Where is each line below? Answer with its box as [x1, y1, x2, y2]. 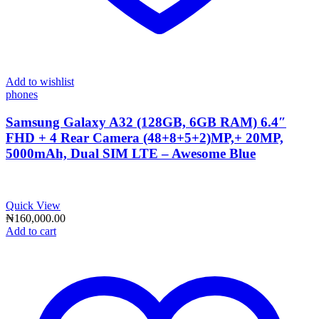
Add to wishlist [6, 75, 74, 88]
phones [6, 88, 38, 101]
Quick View [6, 199, 61, 211]
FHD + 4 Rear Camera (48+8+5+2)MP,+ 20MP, [6, 130, 283, 145]
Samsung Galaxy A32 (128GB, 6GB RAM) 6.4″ [6, 114, 286, 130]
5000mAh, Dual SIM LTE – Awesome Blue [6, 145, 256, 161]
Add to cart [6, 224, 56, 237]
